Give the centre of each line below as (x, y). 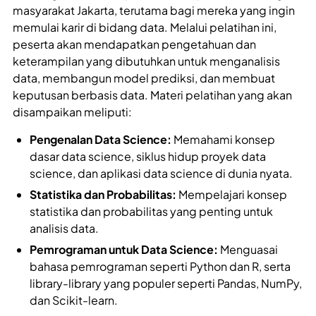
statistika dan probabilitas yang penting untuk (151, 212)
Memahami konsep (223, 140)
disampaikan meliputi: (72, 112)
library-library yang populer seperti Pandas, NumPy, (166, 284)
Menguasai (248, 250)
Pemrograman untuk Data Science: (124, 250)
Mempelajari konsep (232, 195)
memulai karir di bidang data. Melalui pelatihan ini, (145, 28)
